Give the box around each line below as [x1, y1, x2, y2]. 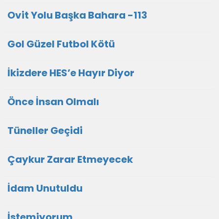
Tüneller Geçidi [7, 124, 83, 137]
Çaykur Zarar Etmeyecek [7, 153, 133, 166]
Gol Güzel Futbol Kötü [7, 37, 115, 51]
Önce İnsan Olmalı [7, 95, 99, 109]
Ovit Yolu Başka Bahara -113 [7, 8, 147, 22]
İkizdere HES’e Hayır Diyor [7, 66, 134, 80]
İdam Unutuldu [7, 181, 83, 195]
